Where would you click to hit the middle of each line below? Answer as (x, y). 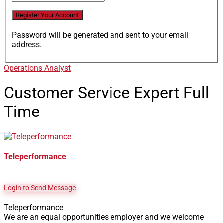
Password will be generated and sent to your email (100, 35)
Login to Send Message (40, 188)
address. (27, 44)
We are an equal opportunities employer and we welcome (104, 217)
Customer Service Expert (94, 93)
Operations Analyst (37, 68)
